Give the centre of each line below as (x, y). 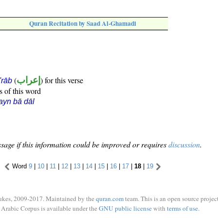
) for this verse (62, 80)
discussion (184, 145)
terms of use (182, 208)
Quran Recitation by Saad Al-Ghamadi (83, 24)
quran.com (110, 199)
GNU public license (125, 208)
